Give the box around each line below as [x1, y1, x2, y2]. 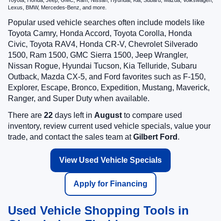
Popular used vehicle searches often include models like [8, 18, 205, 27]
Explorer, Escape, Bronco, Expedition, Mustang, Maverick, [8, 83, 210, 92]
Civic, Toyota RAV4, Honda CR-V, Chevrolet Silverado [8, 40, 198, 49]
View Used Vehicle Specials [59, 156, 162, 165]
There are [8, 111, 44, 120]
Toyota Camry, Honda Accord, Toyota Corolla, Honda [8, 29, 192, 38]
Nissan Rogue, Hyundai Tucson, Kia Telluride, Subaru [8, 62, 197, 71]
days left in [53, 111, 94, 120]
